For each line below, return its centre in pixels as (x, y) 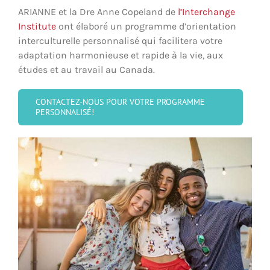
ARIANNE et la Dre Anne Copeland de (98, 11)
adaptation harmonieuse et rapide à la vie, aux (121, 55)
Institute (37, 26)
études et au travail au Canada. (86, 69)
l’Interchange (206, 11)
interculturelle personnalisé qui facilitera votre (120, 40)
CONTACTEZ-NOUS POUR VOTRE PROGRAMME (120, 102)
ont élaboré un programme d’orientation (146, 26)
